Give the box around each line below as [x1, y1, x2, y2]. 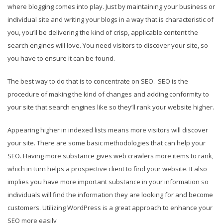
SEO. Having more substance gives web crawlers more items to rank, [7, 151, 214, 161]
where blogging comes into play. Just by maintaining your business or [7, 2, 215, 11]
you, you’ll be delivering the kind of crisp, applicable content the [7, 28, 198, 37]
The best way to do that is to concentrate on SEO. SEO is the [7, 77, 188, 86]
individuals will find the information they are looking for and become [7, 190, 213, 200]
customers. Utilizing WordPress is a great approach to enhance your [7, 203, 213, 213]
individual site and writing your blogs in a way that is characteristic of [7, 15, 214, 24]
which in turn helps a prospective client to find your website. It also [7, 164, 207, 174]
